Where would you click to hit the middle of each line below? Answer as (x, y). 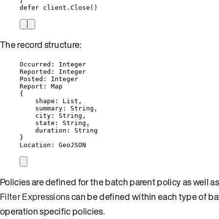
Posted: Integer (49, 79)
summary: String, (66, 108)
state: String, (63, 123)
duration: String (66, 130)
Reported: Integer (53, 71)
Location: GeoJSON (53, 145)
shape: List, (59, 101)
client (55, 7)
